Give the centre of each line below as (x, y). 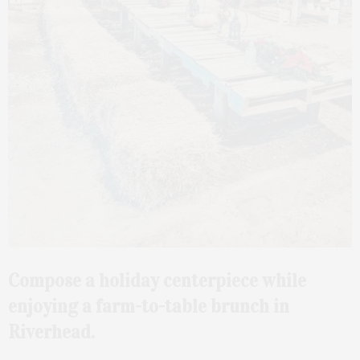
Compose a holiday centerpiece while (157, 280)
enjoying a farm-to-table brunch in (149, 306)
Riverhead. (51, 331)
